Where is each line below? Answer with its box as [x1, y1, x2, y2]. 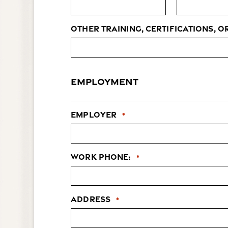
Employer [71, 109, 117, 120]
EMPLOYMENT [71, 75, 139, 87]
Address [71, 193, 110, 204]
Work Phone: [71, 151, 131, 162]
